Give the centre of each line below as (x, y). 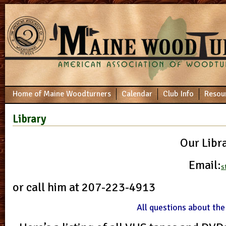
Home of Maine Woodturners (62, 94)
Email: (205, 165)
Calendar (137, 94)
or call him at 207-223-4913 (85, 187)
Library (29, 119)
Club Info (178, 94)
